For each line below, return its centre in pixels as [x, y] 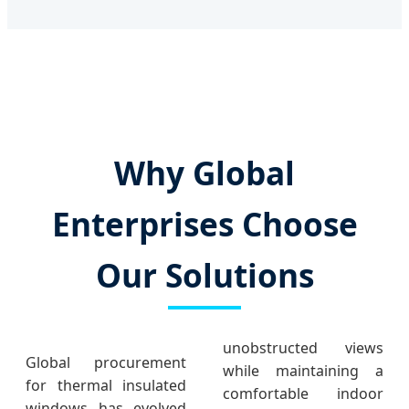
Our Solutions [204, 275]
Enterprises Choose [204, 224]
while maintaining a [303, 371]
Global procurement [106, 363]
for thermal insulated [106, 386]
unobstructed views [303, 348]
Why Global [204, 173]
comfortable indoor [303, 394]
